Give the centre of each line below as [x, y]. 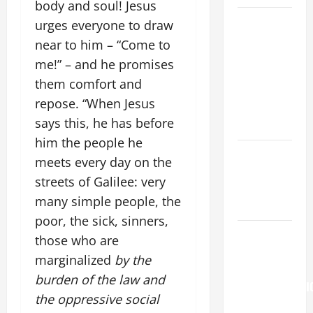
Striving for [263, 171]
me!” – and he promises [104, 65]
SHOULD [255, 108]
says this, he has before [104, 123]
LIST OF [254, 38]
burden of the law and [100, 280]
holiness [256, 189]
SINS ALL [257, 73]
